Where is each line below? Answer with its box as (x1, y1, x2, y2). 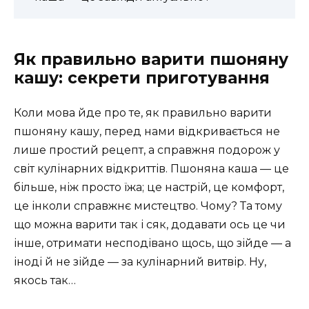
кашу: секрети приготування (14, 68, 270, 88)
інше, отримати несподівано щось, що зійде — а (14, 236, 291, 250)
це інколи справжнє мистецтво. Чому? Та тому (14, 199, 282, 212)
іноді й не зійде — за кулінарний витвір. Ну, (14, 255, 266, 268)
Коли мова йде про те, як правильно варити (14, 106, 272, 119)
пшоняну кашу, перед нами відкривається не (14, 124, 280, 138)
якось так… (14, 273, 76, 287)
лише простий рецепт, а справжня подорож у (14, 143, 280, 157)
